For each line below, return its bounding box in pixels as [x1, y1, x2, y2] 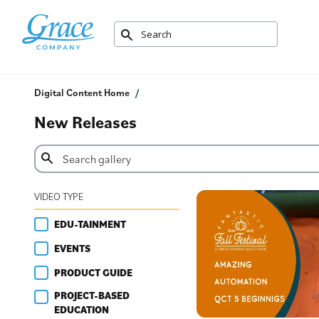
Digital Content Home [34, 86, 130, 99]
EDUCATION [54, 303, 109, 316]
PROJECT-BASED [54, 288, 130, 302]
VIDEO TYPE [34, 190, 83, 203]
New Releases [34, 110, 137, 133]
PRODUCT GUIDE [54, 266, 132, 279]
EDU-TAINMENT [54, 217, 126, 231]
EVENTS [54, 241, 90, 255]
